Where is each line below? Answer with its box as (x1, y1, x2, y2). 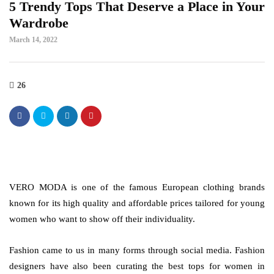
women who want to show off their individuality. (9, 214, 195, 224)
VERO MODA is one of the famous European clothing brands (9, 182, 265, 192)
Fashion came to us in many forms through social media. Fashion (9, 245, 265, 255)
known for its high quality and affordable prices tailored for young (9, 198, 265, 208)
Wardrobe (9, 15, 68, 31)
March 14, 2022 (9, 35, 57, 44)
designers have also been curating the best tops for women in (9, 261, 265, 271)
